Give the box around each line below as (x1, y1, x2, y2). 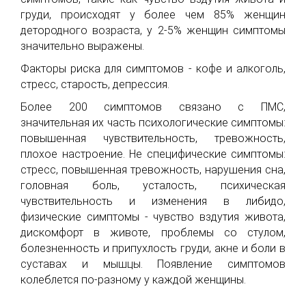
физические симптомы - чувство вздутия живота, (20, 210, 286, 224)
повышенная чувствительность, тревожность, (20, 132, 286, 145)
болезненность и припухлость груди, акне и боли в (20, 242, 286, 255)
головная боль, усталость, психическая (20, 179, 286, 193)
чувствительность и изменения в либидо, (20, 195, 286, 208)
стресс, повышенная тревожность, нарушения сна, (20, 163, 286, 177)
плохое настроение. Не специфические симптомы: (20, 148, 286, 161)
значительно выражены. (20, 40, 144, 53)
